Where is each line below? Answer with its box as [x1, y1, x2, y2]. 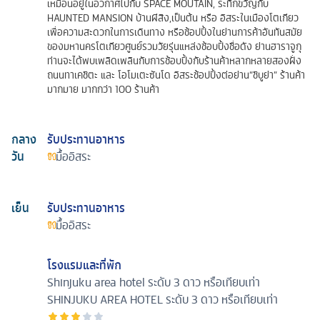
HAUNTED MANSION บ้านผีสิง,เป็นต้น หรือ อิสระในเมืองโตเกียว [47, 9, 299, 26]
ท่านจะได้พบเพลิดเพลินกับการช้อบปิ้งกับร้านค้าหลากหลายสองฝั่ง [47, 52, 301, 69]
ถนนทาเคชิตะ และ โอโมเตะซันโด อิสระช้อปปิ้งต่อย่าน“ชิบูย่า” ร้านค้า [47, 66, 305, 83]
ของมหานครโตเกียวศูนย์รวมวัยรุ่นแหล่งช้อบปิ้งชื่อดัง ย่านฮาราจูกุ [47, 38, 301, 54]
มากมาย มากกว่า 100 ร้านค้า [47, 81, 159, 97]
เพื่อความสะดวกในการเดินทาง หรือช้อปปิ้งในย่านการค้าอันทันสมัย [47, 24, 302, 40]
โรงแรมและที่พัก [47, 255, 121, 274]
